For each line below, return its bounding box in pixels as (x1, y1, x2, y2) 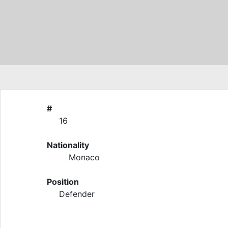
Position (47, 177, 79, 187)
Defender (59, 189, 95, 199)
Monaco (69, 152, 100, 162)
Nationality (47, 140, 90, 150)
